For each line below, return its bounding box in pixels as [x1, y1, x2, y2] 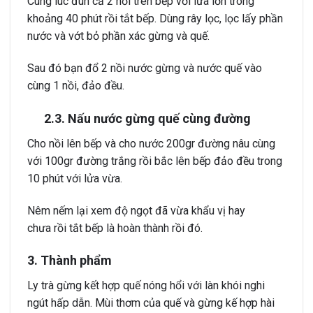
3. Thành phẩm [27, 253, 112, 268]
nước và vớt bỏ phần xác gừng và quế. [27, 29, 210, 43]
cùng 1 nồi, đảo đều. [27, 78, 124, 92]
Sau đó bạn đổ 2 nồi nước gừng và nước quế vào [27, 61, 262, 75]
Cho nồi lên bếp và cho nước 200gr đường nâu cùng [27, 136, 275, 150]
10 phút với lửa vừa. [27, 171, 122, 185]
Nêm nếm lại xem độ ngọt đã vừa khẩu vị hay [27, 203, 245, 217]
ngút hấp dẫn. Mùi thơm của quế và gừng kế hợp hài [27, 296, 275, 310]
